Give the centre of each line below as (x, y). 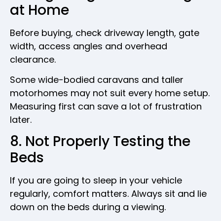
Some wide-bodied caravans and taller (97, 79)
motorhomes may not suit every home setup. (110, 93)
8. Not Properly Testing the (100, 142)
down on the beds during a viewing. (88, 207)
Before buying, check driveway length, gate (105, 33)
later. (21, 119)
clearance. (33, 59)
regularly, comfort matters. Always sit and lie (108, 194)
